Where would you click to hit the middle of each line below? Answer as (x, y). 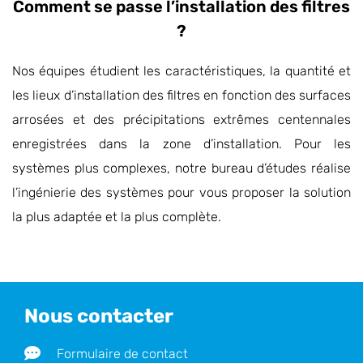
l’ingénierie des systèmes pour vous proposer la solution (181, 193)
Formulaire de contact (122, 353)
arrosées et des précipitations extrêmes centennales (181, 120)
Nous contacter (99, 316)
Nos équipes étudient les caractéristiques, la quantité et (181, 71)
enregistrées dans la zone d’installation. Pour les (181, 144)
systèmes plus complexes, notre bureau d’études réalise (181, 169)
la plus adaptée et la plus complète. (117, 217)
